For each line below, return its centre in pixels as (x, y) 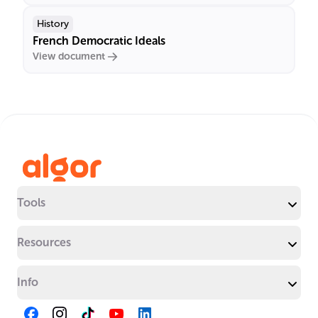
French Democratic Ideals (99, 41)
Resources (44, 242)
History (53, 24)
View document (69, 56)
